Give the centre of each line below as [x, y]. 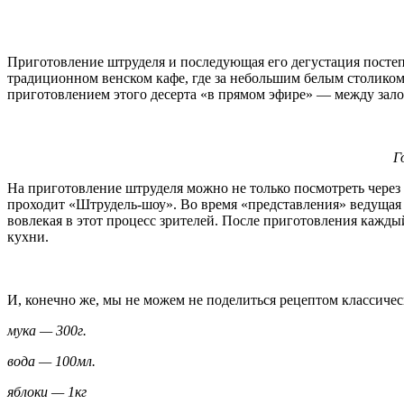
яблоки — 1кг [47, 391]
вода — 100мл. [51, 361]
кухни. [28, 236]
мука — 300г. [47, 330]
